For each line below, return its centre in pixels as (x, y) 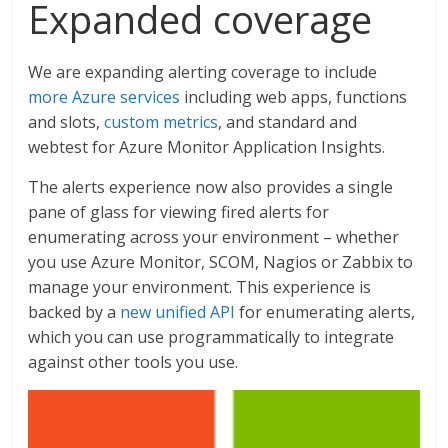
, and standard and (288, 122)
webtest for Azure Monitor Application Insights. (207, 147)
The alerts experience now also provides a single (211, 187)
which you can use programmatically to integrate (211, 337)
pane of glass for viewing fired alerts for (179, 212)
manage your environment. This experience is (200, 287)
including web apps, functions (294, 97)
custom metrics (161, 122)
